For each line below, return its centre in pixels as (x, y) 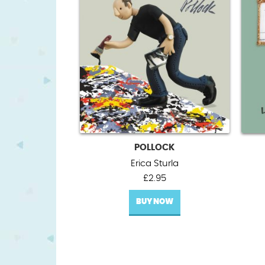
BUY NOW (154, 202)
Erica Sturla (154, 164)
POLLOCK (155, 148)
